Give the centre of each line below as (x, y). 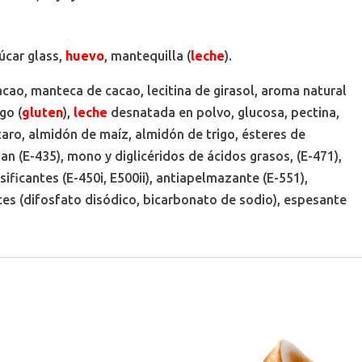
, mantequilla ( (148, 55)
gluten (43, 112)
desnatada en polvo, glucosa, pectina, (224, 112)
